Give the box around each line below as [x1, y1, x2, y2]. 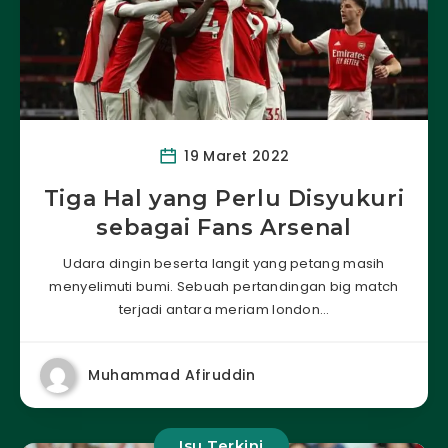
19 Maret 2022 [180, 145, 290, 166]
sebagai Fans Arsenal [96, 213, 352, 241]
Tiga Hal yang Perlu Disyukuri [43, 184, 405, 212]
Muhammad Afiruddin [88, 364, 255, 385]
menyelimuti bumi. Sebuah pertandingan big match [49, 276, 399, 296]
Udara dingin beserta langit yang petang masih [63, 253, 385, 273]
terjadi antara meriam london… [118, 299, 330, 319]
